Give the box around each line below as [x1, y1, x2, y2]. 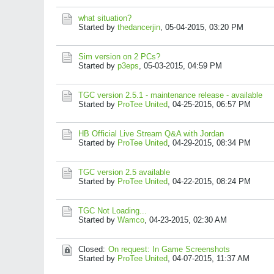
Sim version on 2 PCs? [78, 52, 160, 61]
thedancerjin [117, 23, 160, 32]
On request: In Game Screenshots [108, 245, 230, 254]
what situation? [78, 13, 131, 23]
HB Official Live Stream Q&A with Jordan [78, 129, 224, 138]
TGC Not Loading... [78, 206, 147, 215]
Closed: [78, 245, 105, 254]
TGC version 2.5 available [78, 168, 170, 177]
